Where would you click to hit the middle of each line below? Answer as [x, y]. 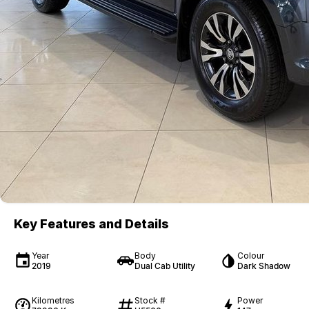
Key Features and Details [91, 224]
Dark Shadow [263, 266]
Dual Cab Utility [165, 266]
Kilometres [53, 300]
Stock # [150, 300]
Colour [250, 255]
